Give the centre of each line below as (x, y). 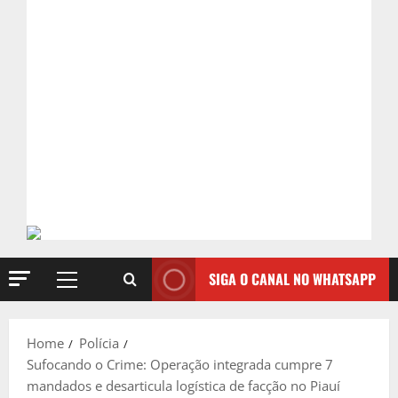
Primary (91, 288)
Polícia (99, 343)
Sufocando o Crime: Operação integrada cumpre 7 (180, 364)
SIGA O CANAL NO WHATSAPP (292, 279)
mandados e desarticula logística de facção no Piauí (183, 386)
